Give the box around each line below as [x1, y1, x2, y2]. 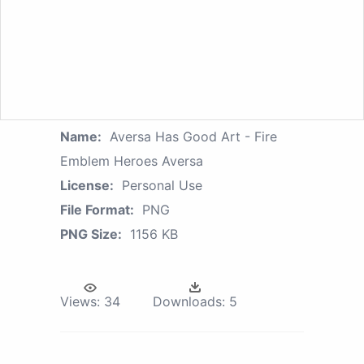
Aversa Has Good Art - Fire [110, 128, 277, 145]
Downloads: [153, 293, 225, 310]
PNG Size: [60, 226, 122, 243]
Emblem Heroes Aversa [60, 153, 203, 170]
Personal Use [122, 177, 202, 194]
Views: [60, 293, 100, 310]
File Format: [60, 201, 134, 219]
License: [60, 177, 114, 194]
